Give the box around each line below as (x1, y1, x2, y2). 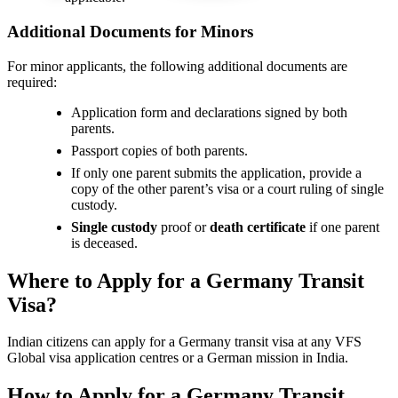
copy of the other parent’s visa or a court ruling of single (71, 180, 384, 196)
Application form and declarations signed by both (71, 104, 347, 120)
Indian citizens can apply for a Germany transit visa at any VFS (7, 334, 362, 350)
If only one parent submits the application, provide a (71, 164, 362, 180)
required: (7, 74, 57, 90)
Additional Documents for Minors (7, 21, 253, 41)
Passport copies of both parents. (71, 142, 248, 158)
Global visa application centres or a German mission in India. (7, 350, 348, 366)
